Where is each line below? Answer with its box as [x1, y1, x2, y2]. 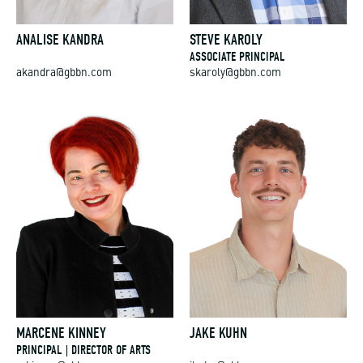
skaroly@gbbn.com [190, 67, 281, 79]
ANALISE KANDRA [16, 30, 104, 49]
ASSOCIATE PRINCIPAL [190, 49, 285, 64]
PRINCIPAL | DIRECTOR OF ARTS [16, 343, 151, 358]
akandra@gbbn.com [16, 67, 112, 79]
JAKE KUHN [190, 324, 247, 343]
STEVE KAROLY [190, 30, 263, 49]
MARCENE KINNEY [16, 324, 106, 343]
